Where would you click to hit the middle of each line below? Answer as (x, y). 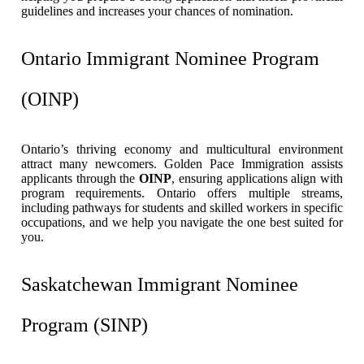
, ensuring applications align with (258, 178)
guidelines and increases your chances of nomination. (157, 11)
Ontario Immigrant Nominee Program (170, 58)
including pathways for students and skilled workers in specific (182, 207)
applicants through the (80, 178)
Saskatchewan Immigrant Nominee (160, 284)
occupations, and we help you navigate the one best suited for (182, 222)
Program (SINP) (84, 325)
